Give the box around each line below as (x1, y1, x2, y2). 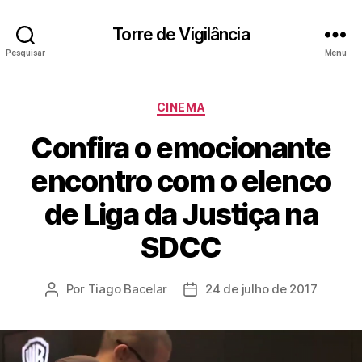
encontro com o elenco (31, 162, 331, 199)
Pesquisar (6, 47, 45, 57)
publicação (189, 317, 253, 333)
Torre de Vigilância (112, 23, 250, 44)
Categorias (180, 95, 252, 112)
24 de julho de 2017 (205, 280, 318, 297)
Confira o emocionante (31, 129, 331, 166)
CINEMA (156, 100, 206, 114)
